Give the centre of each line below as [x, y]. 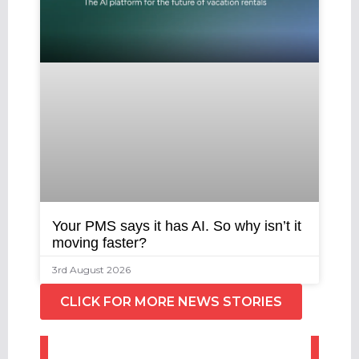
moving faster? [99, 242]
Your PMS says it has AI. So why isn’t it [177, 226]
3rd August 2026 [91, 269]
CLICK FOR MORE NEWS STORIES [171, 301]
